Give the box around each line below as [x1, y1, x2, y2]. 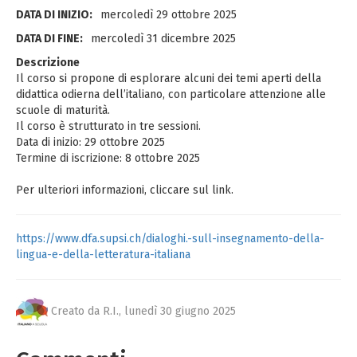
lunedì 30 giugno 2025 [124, 304, 236, 318]
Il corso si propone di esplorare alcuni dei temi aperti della [16, 72, 321, 85]
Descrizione [16, 56, 80, 69]
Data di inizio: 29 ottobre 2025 [16, 135, 165, 149]
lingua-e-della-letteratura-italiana [16, 248, 190, 261]
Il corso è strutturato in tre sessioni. [16, 120, 201, 133]
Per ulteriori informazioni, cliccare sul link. [16, 183, 233, 197]
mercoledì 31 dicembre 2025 [91, 32, 236, 45]
